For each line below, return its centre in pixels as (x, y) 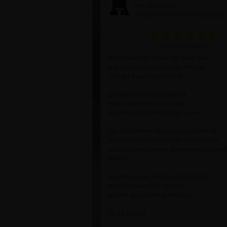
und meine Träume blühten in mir (154, 113)
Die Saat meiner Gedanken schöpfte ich (163, 131)
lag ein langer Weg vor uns (145, 186)
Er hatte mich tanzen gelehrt (147, 95)
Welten (118, 159)
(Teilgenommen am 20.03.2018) (180, 15)
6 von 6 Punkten (183, 47)
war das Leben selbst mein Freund (156, 67)
